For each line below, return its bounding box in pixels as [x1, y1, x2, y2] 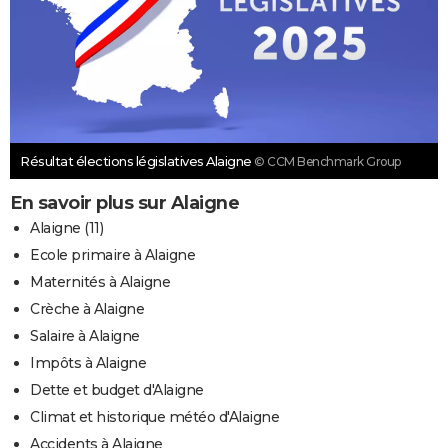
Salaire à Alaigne [30, 327, 140, 346]
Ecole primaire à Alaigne [30, 246, 195, 265]
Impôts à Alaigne [30, 354, 146, 373]
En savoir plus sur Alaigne [10, 192, 239, 215]
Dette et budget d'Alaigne [30, 381, 204, 400]
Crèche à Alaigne [30, 300, 144, 319]
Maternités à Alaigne [30, 273, 170, 292]
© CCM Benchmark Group [254, 154, 401, 170]
